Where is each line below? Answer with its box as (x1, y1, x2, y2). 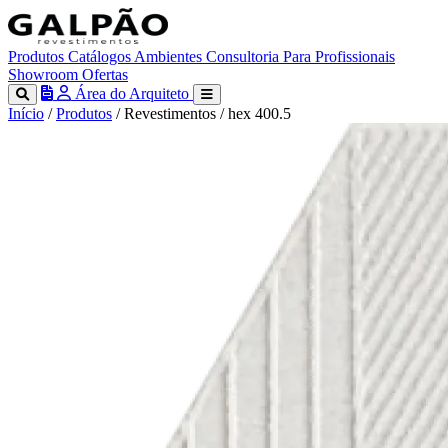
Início (8, 105, 44, 122)
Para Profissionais (283, 48, 395, 65)
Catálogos (68, 48, 134, 65)
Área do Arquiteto (75, 85, 189, 102)
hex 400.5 (228, 105, 291, 122)
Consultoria (206, 48, 283, 65)
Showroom (8, 66, 82, 83)
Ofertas (82, 66, 128, 83)
